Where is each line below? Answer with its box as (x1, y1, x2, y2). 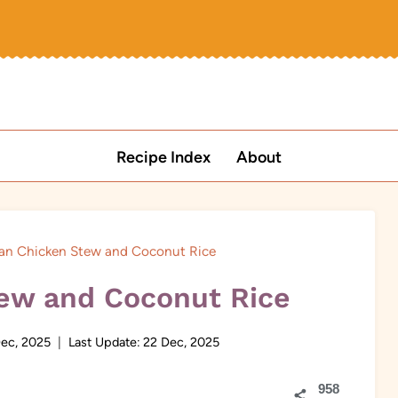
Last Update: (68, 334, 140, 351)
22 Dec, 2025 (142, 334, 219, 351)
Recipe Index (116, 147, 211, 167)
